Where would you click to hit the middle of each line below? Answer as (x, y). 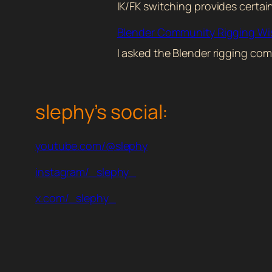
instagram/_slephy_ (86, 172)
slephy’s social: (102, 111)
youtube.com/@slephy (92, 146)
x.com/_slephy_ (76, 198)
